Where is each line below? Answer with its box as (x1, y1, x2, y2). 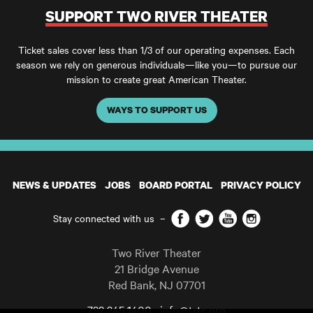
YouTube (226, 208, 265, 223)
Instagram (250, 208, 294, 223)
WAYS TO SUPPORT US (106, 103, 207, 117)
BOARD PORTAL (138, 177, 212, 191)
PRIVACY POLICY (220, 177, 301, 191)
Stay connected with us (52, 211, 154, 226)
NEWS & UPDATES (12, 177, 96, 191)
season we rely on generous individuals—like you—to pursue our (16, 57, 297, 71)
